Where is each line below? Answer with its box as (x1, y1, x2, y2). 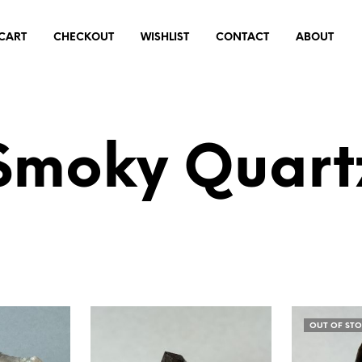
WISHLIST (141, 32, 189, 43)
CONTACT (216, 32, 269, 43)
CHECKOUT (53, 32, 114, 43)
